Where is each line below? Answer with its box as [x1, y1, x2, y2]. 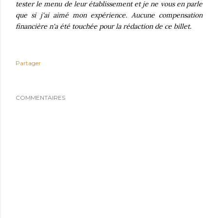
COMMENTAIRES [16, 94, 65, 101]
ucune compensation [135, 11, 203, 19]
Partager [16, 59, 41, 67]
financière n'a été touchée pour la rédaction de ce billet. [16, 22, 191, 31]
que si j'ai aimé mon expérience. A [16, 11, 136, 19]
